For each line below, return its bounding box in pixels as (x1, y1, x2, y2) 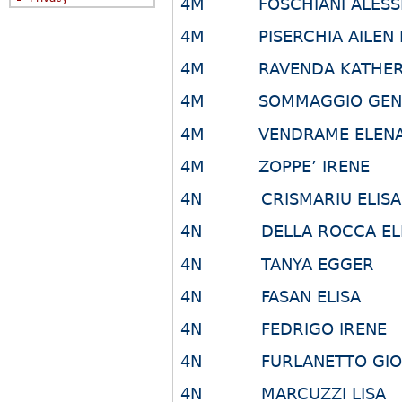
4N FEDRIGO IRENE (180, 319, 388, 339)
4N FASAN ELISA (180, 286, 362, 306)
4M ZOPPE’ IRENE (180, 156, 371, 176)
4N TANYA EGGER (180, 254, 375, 274)
